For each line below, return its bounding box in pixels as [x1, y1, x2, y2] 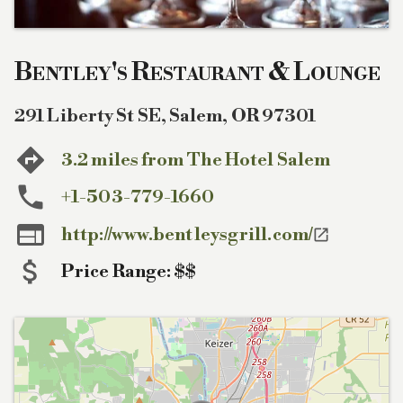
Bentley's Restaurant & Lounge [14, 56, 381, 88]
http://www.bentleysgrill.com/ [61, 223, 312, 246]
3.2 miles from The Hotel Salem [61, 148, 330, 172]
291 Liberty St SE [14, 104, 161, 128]
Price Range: [61, 260, 175, 283]
